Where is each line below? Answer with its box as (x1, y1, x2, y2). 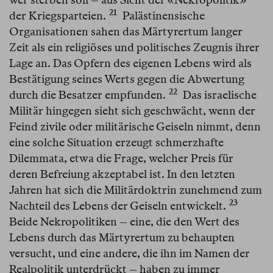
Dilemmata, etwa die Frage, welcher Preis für (9, 152, 233, 165)
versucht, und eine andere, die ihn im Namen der (9, 247, 250, 260)
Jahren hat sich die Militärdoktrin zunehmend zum (9, 183, 262, 197)
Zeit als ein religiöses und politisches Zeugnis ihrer (9, 41, 260, 54)
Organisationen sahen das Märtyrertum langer (9, 25, 243, 38)
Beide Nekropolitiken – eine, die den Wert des (9, 215, 239, 229)
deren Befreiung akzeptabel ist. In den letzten (9, 168, 235, 181)
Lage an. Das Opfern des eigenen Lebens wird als (9, 57, 252, 70)
